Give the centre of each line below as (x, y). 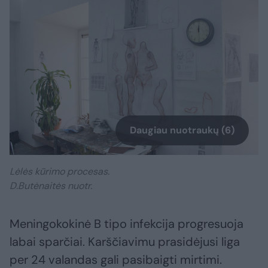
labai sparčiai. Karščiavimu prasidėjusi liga (125, 242)
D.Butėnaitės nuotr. (51, 186)
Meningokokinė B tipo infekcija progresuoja (127, 224)
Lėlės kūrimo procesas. (60, 172)
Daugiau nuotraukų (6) (182, 130)
